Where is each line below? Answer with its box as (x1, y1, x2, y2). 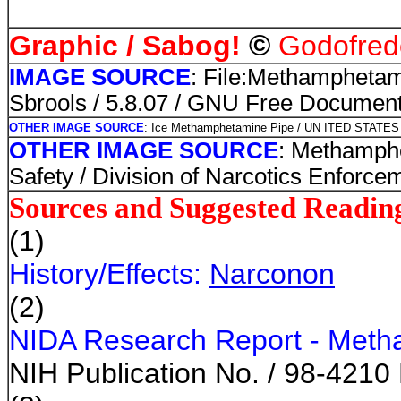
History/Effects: (9, 258, 201, 290)
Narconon (209, 258, 335, 290)
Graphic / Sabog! (9, 30, 241, 62)
